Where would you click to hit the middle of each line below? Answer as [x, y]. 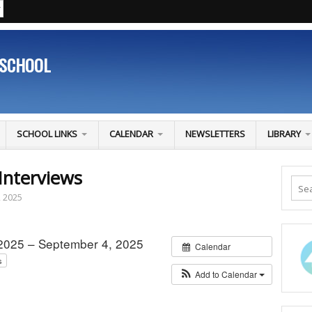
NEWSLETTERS [216, 134]
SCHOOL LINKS [47, 134]
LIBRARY [284, 134]
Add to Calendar [227, 274]
